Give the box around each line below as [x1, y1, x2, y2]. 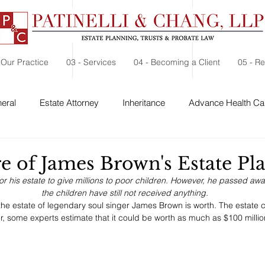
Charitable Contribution [111, 144, 199, 156]
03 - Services [66, 57, 116, 67]
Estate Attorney [40, 96, 99, 108]
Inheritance [122, 96, 165, 108]
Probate [57, 144, 87, 156]
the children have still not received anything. [41, 188, 208, 198]
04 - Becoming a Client [134, 57, 220, 67]
